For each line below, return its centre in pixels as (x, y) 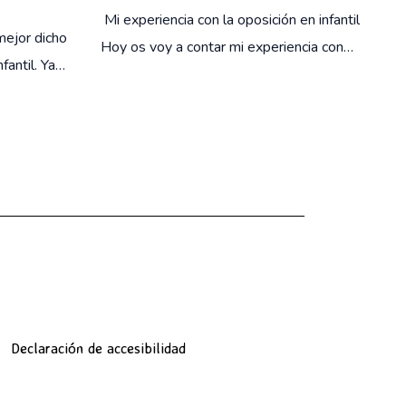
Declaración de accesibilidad (98, 348)
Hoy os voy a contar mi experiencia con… (227, 48)
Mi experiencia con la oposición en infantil (230, 20)
